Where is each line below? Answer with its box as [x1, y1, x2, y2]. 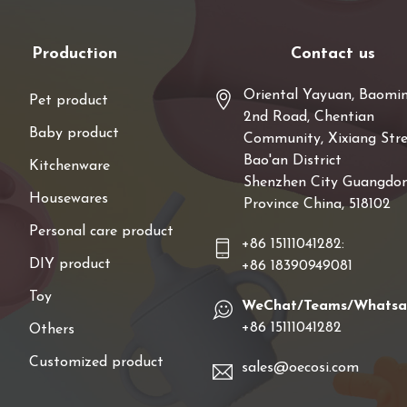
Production [31, 45, 117, 63]
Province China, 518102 [243, 196, 391, 212]
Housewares [29, 191, 108, 206]
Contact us [291, 45, 375, 63]
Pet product [29, 93, 108, 108]
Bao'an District [243, 153, 342, 168]
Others [29, 322, 74, 337]
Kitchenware [29, 158, 110, 174]
